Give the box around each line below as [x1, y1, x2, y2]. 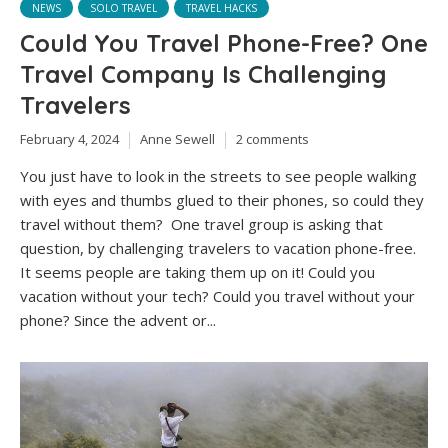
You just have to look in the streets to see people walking [20, 165, 417, 186]
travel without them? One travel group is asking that [20, 213, 383, 234]
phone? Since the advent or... [20, 309, 216, 330]
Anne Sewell [140, 130, 215, 149]
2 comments [236, 130, 309, 149]
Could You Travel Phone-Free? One [20, 28, 428, 59]
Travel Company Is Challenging [20, 59, 386, 90]
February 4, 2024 [20, 130, 119, 149]
